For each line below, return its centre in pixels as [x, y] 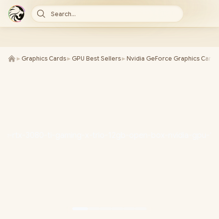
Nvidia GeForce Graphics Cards [172, 58]
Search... [63, 14]
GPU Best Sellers [96, 58]
